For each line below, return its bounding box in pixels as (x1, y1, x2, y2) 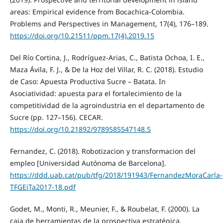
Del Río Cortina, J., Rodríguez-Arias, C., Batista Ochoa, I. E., (9, 52, 205, 62)
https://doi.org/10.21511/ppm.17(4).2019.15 (9, 30, 154, 40)
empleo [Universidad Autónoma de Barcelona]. (9, 158, 166, 168)
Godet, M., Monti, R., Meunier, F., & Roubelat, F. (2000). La (9, 204, 200, 214)
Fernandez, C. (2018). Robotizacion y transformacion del (9, 146, 196, 156)
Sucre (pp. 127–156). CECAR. (9, 112, 103, 122)
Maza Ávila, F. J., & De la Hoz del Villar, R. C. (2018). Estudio (9, 64, 203, 74)
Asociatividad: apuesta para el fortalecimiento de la (9, 88, 182, 98)
